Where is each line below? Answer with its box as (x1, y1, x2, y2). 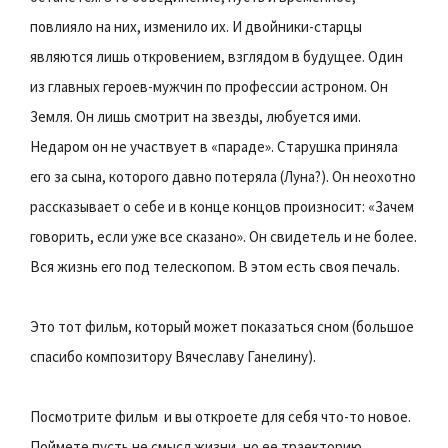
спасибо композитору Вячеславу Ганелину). (30, 346, 316, 366)
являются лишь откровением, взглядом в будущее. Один (30, 46, 403, 66)
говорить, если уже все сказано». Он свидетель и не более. (30, 226, 417, 246)
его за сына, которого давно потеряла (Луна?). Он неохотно (30, 166, 416, 186)
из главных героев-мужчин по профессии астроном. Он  (30, 76, 391, 96)
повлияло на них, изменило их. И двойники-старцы (30, 16, 362, 36)
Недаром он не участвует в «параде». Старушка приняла (30, 136, 398, 156)
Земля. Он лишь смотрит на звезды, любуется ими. (30, 106, 361, 126)
